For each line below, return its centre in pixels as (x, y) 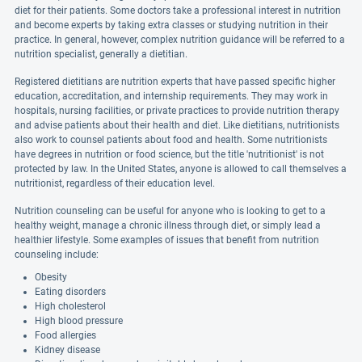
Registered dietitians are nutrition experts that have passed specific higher (175, 82)
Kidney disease (67, 350)
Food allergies (65, 335)
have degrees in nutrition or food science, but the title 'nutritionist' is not (169, 154)
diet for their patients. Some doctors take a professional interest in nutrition (178, 11)
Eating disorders (70, 292)
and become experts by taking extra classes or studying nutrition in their (171, 25)
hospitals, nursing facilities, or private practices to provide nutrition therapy (177, 111)
